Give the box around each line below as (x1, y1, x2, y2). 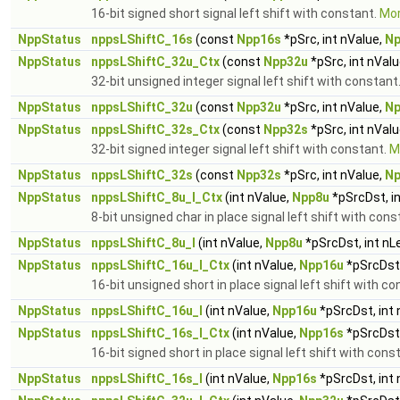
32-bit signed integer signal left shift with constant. (91, 142, 389, 156)
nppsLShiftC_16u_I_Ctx (91, 258, 229, 272)
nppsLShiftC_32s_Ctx (91, 122, 220, 137)
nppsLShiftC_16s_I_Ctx (91, 326, 229, 340)
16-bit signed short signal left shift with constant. (91, 6, 379, 21)
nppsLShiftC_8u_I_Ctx (91, 190, 222, 204)
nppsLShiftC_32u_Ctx (91, 54, 220, 69)
